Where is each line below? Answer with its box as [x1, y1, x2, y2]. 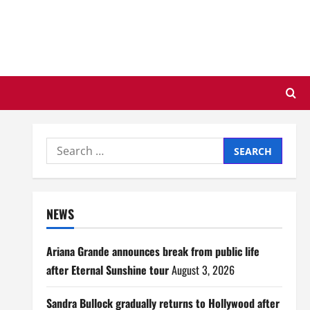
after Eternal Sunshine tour [46, 262, 169, 278]
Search [45, 138, 83, 154]
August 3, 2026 [171, 262, 235, 278]
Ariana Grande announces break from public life [46, 243, 259, 259]
